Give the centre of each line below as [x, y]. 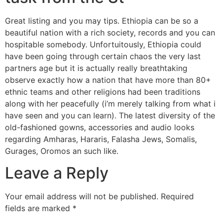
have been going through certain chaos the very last [103, 56]
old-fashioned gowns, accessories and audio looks [100, 127]
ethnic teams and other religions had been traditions [103, 92]
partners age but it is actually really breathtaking [96, 68]
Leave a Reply [57, 173]
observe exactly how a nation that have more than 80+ [108, 80]
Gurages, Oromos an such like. [62, 151]
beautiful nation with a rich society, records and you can [110, 32]
